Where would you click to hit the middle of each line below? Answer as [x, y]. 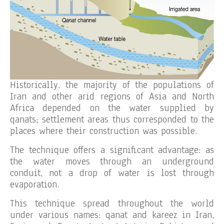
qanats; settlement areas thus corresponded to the [112, 120]
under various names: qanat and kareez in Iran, [112, 215]
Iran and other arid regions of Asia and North [112, 97]
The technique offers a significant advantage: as [112, 150]
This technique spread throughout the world [112, 204]
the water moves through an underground [112, 162]
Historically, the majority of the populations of [112, 85]
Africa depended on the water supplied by [112, 108]
